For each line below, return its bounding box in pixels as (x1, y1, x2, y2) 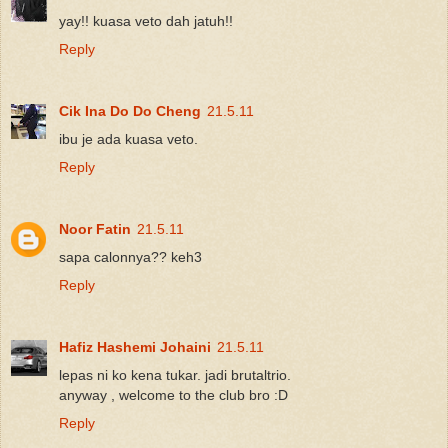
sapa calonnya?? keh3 (59, 249, 202, 266)
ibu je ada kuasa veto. (59, 131, 198, 148)
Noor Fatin (59, 221, 131, 238)
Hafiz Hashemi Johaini (59, 339, 211, 356)
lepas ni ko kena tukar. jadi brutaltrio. (59, 367, 291, 384)
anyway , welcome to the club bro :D (59, 387, 288, 404)
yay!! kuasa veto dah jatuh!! (59, 13, 233, 30)
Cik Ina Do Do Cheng (59, 103, 201, 120)
